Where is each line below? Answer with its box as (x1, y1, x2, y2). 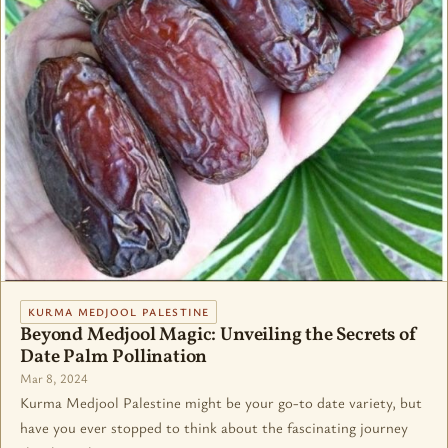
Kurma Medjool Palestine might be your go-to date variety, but (20, 392, 423, 413)
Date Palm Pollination (20, 344, 208, 371)
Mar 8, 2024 (20, 370, 89, 388)
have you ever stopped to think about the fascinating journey (20, 417, 409, 438)
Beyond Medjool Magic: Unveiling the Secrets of (20, 322, 418, 349)
